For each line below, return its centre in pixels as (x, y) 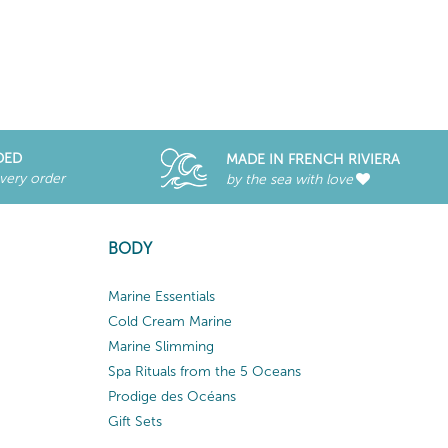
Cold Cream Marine (169, 321)
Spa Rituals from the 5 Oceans (204, 371)
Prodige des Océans (171, 396)
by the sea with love (289, 179)
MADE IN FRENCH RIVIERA (312, 159)
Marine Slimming (160, 346)
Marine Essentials (161, 296)
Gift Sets (134, 421)
